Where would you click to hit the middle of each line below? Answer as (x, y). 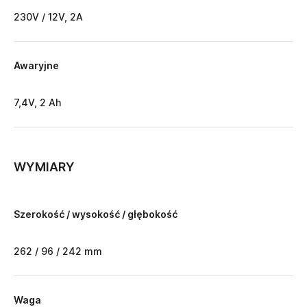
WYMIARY (44, 167)
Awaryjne (36, 66)
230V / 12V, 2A (48, 17)
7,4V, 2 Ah (37, 103)
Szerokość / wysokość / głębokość (96, 214)
